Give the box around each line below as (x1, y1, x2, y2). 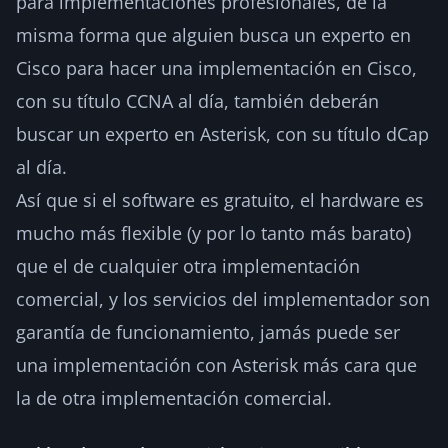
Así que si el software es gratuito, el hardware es (16, 187, 424, 212)
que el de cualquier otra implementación (16, 253, 360, 278)
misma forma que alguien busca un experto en (16, 22, 411, 47)
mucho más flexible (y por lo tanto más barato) (16, 220, 411, 245)
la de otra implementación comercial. (16, 385, 332, 410)
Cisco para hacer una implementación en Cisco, (16, 55, 417, 80)
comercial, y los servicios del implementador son (16, 286, 430, 311)
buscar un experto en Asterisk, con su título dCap (16, 121, 429, 146)
